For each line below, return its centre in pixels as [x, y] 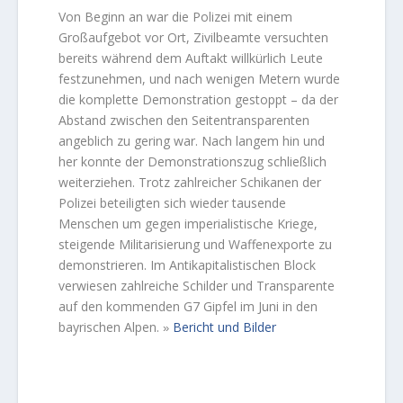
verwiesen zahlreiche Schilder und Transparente [197, 286]
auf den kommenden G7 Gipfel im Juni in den [188, 307]
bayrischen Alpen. [111, 327]
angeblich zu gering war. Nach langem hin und [192, 141]
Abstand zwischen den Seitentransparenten [184, 121]
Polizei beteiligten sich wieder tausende [173, 203]
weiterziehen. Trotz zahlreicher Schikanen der [190, 183]
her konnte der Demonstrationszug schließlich [193, 162]
